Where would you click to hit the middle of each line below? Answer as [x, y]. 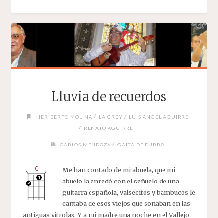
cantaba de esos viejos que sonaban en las [126, 203]
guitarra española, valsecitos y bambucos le [128, 192]
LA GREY [111, 117]
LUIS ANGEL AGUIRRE [159, 117]
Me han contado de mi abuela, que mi [118, 170]
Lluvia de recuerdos [109, 97]
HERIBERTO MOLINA [65, 117]
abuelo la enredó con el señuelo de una [120, 181]
